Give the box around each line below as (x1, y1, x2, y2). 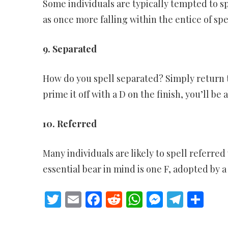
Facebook (101, 188, 171, 211)
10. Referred (42, 118, 97, 130)
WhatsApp (142, 188, 218, 211)
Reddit (122, 188, 171, 211)
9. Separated (42, 43, 97, 55)
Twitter (61, 188, 116, 211)
